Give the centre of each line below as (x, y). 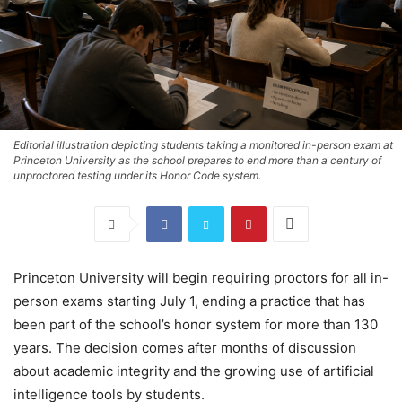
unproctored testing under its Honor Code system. (137, 175)
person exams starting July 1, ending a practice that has (189, 301)
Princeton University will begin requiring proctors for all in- (201, 277)
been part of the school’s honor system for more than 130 (196, 324)
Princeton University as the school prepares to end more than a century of (197, 160)
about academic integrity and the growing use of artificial (194, 371)
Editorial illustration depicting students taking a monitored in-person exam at (203, 144)
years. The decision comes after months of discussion (185, 347)
